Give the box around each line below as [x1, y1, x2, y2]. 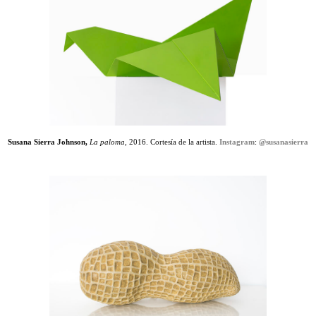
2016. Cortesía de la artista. [129, 138, 219, 146]
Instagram [219, 138, 255, 146]
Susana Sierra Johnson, [8, 138, 87, 146]
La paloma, [87, 138, 129, 146]
